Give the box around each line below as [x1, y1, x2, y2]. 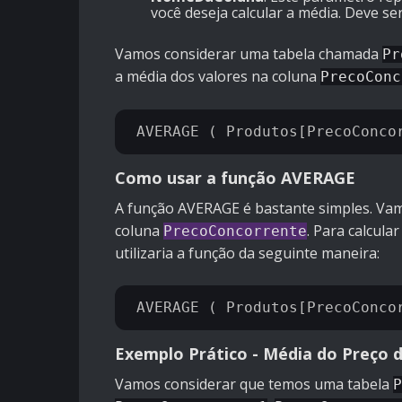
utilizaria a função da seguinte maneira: [115, 243, 380, 264]
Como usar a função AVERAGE [115, 167, 355, 189]
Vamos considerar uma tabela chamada [115, 44, 382, 65]
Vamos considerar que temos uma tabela [115, 374, 393, 395]
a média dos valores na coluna [115, 66, 320, 87]
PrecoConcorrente [163, 223, 307, 240]
